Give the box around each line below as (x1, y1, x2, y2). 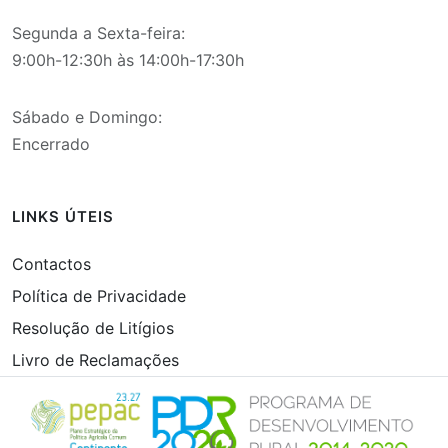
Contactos (12, 253, 91, 274)
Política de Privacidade (12, 285, 186, 306)
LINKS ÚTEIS (12, 207, 114, 226)
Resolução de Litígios (12, 317, 174, 338)
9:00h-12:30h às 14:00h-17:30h (12, 49, 244, 70)
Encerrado (12, 133, 90, 154)
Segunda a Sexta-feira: (12, 22, 185, 43)
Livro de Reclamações (12, 349, 179, 370)
